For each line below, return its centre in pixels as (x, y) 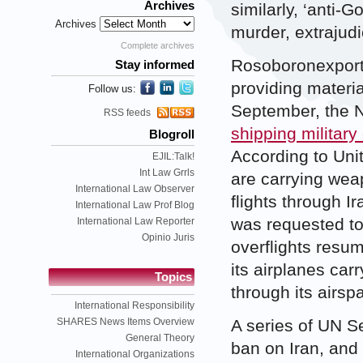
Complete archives (158, 46)
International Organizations (135, 354)
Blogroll (172, 134)
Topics (173, 277)
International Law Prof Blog (135, 205)
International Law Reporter (136, 221)
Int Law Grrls (167, 172)
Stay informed (155, 65)
